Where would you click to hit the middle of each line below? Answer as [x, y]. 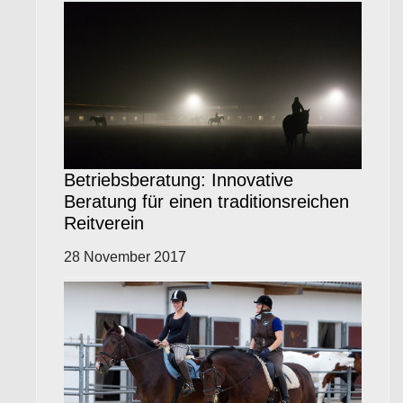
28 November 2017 [125, 256]
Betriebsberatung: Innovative [179, 179]
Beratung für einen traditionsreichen [206, 201]
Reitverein [104, 223]
